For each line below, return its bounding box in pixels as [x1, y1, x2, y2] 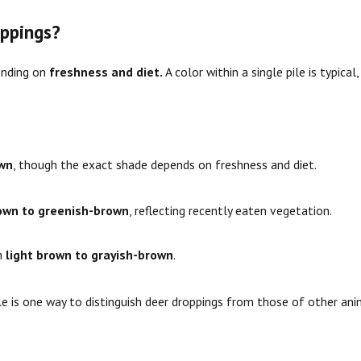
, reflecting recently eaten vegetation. [129, 202, 333, 219]
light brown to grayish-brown [6, 247, 174, 263]
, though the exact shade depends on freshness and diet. [12, 156, 317, 173]
